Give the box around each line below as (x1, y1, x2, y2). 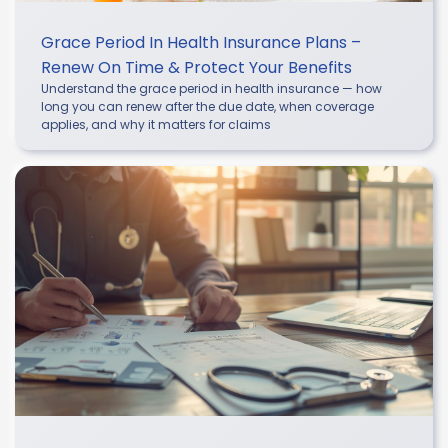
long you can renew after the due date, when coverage (41, 97, 374, 115)
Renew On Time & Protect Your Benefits (41, 55, 352, 79)
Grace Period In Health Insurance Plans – (41, 30, 361, 54)
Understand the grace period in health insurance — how (41, 79, 382, 97)
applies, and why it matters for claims (41, 115, 271, 133)
